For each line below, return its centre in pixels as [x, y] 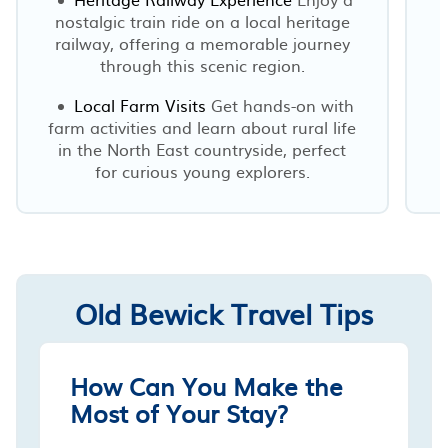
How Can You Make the [206, 385]
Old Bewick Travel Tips [224, 312]
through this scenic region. [202, 64]
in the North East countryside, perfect [202, 148]
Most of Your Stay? [179, 412]
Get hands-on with [279, 104]
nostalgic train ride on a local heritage [202, 20]
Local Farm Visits [139, 104]
